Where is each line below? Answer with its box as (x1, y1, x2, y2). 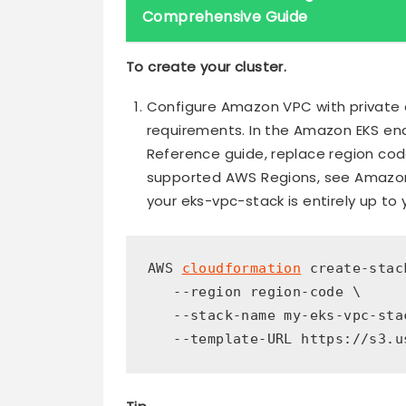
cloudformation (181, 260, 302, 277)
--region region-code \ (148, 284, 361, 301)
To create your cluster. (126, 56, 287, 76)
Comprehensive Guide (142, 5, 308, 27)
